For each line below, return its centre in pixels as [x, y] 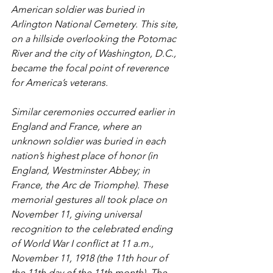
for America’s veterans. [61, 83]
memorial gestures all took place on [90, 200]
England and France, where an [77, 126]
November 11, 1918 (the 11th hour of [90, 258]
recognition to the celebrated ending [93, 229]
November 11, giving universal [77, 214]
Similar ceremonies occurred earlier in [94, 112]
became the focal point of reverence [91, 68]
